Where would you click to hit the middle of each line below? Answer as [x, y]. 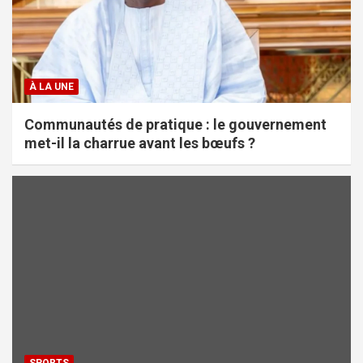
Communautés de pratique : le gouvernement [175, 124]
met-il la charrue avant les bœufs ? [140, 143]
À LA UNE [51, 86]
